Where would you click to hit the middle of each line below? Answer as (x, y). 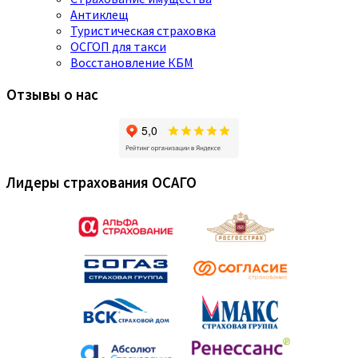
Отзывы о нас (52, 94)
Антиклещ (99, 14)
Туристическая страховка (143, 30)
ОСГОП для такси (118, 46)
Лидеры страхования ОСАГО (101, 183)
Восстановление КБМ (132, 62)
